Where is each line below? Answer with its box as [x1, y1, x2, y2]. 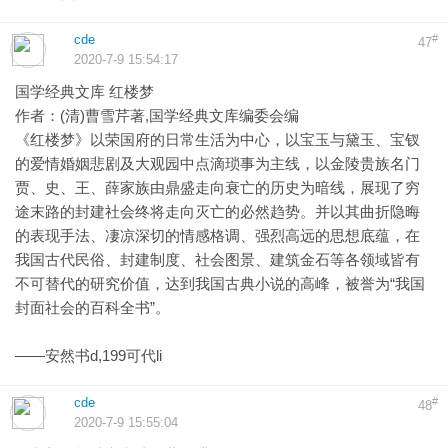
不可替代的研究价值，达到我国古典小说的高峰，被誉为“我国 [15, 275, 425, 292]
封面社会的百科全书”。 [15, 299, 170, 316]
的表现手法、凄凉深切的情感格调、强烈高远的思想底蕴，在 [15, 227, 420, 244]
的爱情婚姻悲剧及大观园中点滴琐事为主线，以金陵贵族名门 [15, 155, 420, 172]
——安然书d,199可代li [15, 347, 162, 364]
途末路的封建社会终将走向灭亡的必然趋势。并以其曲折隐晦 [15, 203, 420, 220]
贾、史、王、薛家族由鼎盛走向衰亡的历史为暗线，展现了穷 [15, 179, 420, 196]
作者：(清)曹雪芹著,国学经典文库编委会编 [15, 107, 299, 124]
